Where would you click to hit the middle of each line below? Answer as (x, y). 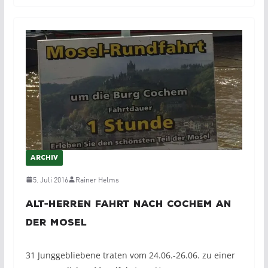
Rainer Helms (97, 179)
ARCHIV (44, 158)
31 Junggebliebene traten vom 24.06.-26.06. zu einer (130, 255)
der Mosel (56, 223)
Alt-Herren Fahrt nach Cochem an (128, 204)
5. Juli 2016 (50, 179)
